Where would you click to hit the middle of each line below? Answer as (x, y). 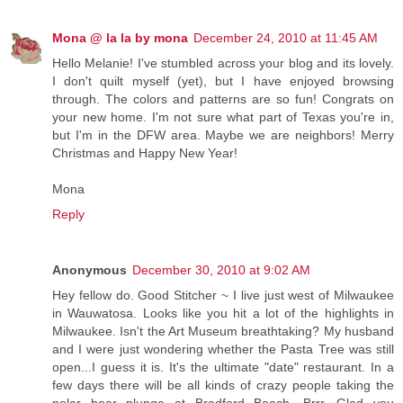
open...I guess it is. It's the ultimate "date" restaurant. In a (223, 367)
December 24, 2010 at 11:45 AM (286, 38)
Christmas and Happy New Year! (145, 153)
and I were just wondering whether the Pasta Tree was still (223, 349)
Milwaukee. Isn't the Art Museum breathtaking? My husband (223, 331)
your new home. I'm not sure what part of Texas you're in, (223, 117)
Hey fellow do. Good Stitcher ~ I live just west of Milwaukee (223, 296)
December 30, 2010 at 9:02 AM (221, 270)
